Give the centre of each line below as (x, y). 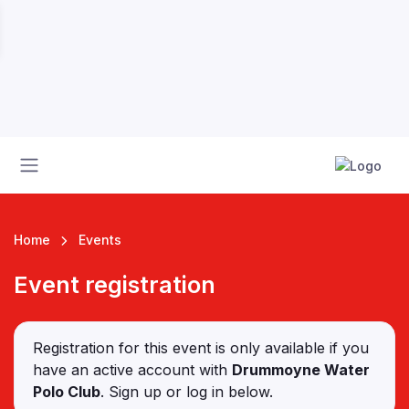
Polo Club (67, 392)
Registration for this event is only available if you (201, 348)
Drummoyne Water (301, 370)
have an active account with (132, 370)
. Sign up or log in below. (187, 392)
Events (100, 240)
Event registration (115, 285)
